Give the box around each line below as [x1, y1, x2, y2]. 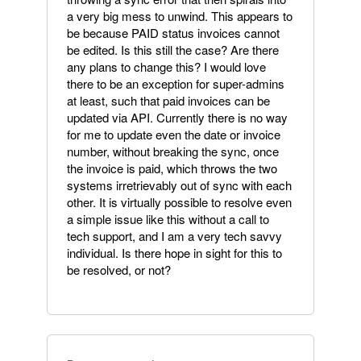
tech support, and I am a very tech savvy [67, 227, 282, 244]
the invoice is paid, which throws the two [67, 160, 277, 176]
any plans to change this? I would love [67, 58, 266, 75]
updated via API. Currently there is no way [67, 109, 288, 126]
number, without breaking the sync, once [67, 143, 279, 160]
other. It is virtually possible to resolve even [67, 193, 292, 210]
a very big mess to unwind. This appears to [67, 7, 293, 24]
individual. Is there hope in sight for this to [67, 244, 282, 261]
